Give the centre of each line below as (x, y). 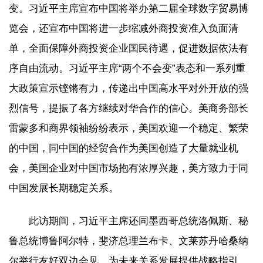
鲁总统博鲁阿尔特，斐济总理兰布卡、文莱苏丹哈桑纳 (129, 241)
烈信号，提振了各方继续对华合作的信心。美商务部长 (129, 108)
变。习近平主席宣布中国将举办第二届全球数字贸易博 (129, 8)
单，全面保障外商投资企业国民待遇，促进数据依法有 (129, 48)
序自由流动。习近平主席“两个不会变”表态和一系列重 (127, 68)
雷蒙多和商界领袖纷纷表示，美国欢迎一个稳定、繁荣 (129, 128)
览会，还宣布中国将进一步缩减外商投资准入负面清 (124, 28)
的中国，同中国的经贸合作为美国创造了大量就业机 (124, 148)
